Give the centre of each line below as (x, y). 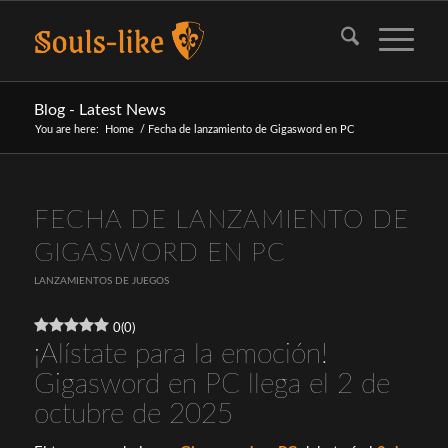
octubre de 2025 (133, 414)
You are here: (66, 129)
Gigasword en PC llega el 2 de (211, 384)
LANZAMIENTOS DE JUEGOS (101, 281)
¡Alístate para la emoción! (180, 354)
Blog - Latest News (99, 110)
